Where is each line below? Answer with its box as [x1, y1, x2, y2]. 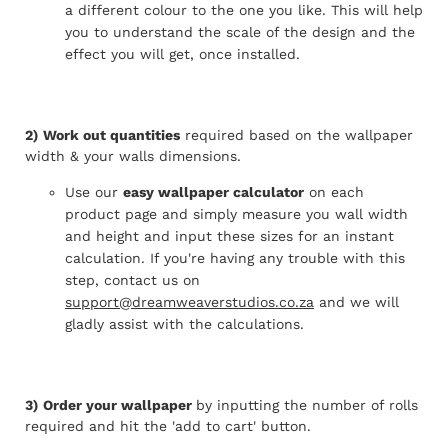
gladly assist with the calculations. [65, 316, 304, 333]
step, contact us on [65, 272, 200, 289]
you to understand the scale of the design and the [65, 24, 415, 41]
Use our [65, 184, 123, 201]
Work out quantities [43, 127, 180, 144]
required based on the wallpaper [185, 127, 413, 144]
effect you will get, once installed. [65, 46, 300, 63]
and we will [314, 294, 399, 311]
